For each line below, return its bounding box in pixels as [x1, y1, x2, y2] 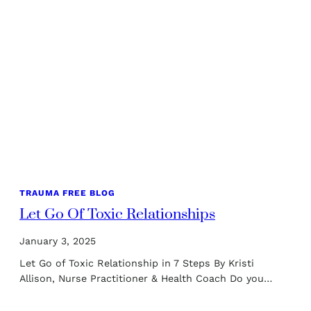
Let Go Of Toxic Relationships [19, 205, 215, 224]
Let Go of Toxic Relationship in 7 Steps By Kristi [19, 258, 254, 269]
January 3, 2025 [19, 235, 96, 247]
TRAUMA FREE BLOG [19, 188, 115, 199]
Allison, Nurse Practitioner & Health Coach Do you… [19, 273, 272, 285]
